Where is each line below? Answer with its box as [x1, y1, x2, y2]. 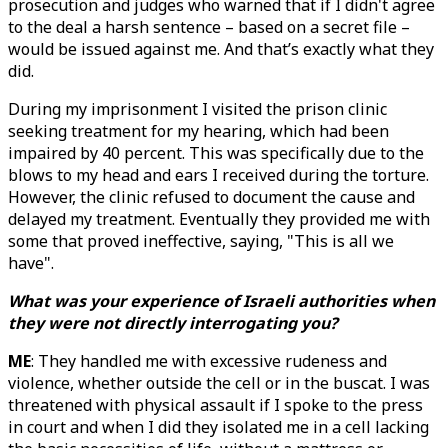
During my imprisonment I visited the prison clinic [8, 98, 387, 120]
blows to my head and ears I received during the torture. [8, 164, 429, 186]
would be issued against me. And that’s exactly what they [8, 38, 434, 60]
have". [8, 252, 54, 274]
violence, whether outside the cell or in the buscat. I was [8, 372, 430, 394]
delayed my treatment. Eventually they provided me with [8, 208, 430, 230]
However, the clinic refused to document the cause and [8, 186, 415, 208]
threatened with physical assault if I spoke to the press [8, 394, 423, 416]
